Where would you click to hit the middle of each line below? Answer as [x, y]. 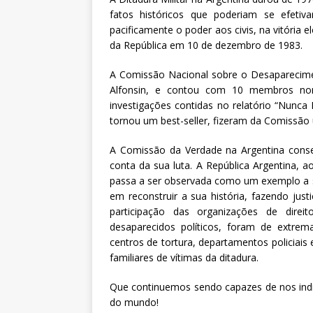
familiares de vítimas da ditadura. [184, 258]
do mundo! [134, 303]
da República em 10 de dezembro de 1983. [206, 45]
